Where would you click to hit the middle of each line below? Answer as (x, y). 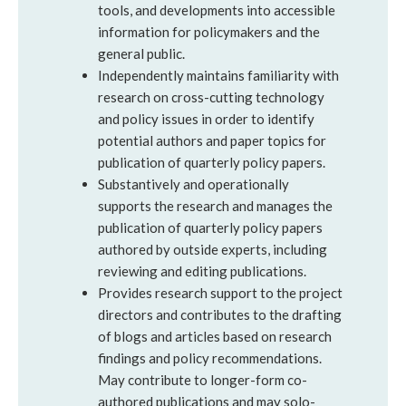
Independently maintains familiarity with (218, 75)
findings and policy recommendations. (210, 358)
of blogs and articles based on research (215, 336)
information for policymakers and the (209, 32)
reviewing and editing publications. (202, 271)
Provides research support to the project (220, 293)
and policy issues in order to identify (206, 119)
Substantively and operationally (193, 184)
